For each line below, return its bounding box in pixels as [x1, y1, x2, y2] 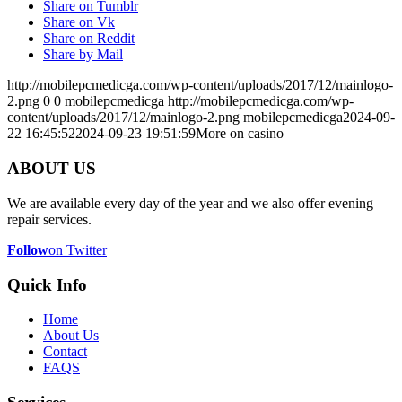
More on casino [196, 126, 284, 142]
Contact [43, 344, 87, 360]
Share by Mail [43, 47, 123, 63]
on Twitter [48, 241, 107, 258]
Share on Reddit [43, 31, 135, 47]
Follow [7, 241, 48, 258]
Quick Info [7, 275, 87, 294]
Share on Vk [43, 14, 115, 31]
